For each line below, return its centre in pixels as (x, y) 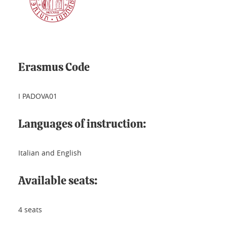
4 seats (30, 209)
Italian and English (50, 153)
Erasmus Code (54, 67)
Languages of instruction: (82, 124)
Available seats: (58, 181)
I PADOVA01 (38, 96)
